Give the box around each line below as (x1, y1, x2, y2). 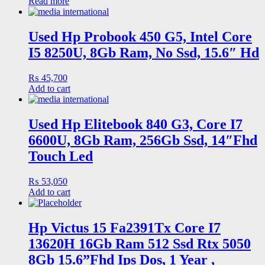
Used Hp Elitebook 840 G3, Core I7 (28, 117, 243, 132)
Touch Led (28, 148, 93, 164)
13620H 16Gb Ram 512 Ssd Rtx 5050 (28, 235, 251, 251)
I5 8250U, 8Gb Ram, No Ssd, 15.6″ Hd (28, 45, 259, 61)
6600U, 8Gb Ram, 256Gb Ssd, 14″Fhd (28, 132, 257, 148)
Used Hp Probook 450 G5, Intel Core (28, 29, 252, 45)
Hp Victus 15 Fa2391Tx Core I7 (28, 219, 221, 235)
